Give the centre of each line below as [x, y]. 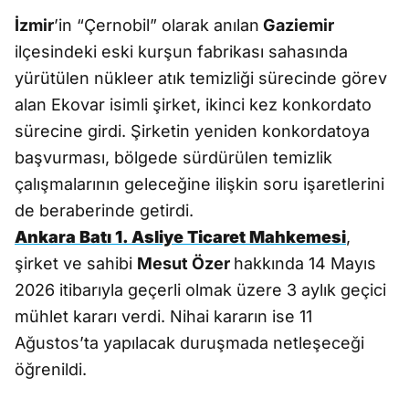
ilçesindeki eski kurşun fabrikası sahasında [181, 52]
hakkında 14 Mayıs [305, 263]
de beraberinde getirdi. [104, 210]
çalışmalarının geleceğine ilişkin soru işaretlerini [199, 184]
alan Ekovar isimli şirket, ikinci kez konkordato [193, 105]
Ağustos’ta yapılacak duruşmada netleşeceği [189, 343]
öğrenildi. [51, 369]
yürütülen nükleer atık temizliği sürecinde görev [201, 78]
